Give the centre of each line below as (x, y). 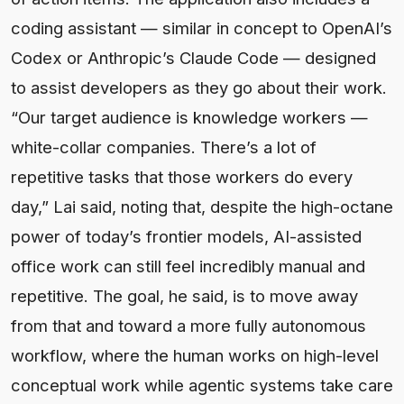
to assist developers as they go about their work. (199, 87)
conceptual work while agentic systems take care (202, 385)
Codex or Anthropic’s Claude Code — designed (193, 57)
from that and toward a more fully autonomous (188, 325)
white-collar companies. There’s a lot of (164, 147)
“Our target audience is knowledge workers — (189, 117)
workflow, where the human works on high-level (195, 355)
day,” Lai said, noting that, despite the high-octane (202, 206)
